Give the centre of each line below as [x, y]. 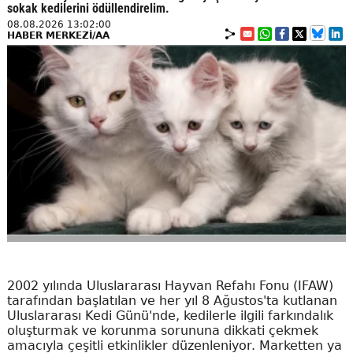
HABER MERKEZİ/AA [58, 36]
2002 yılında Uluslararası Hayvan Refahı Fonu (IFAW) [170, 286]
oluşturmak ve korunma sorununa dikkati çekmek [162, 331]
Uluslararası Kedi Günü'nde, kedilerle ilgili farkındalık [170, 316]
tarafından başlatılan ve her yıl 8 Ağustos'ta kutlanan [172, 301]
